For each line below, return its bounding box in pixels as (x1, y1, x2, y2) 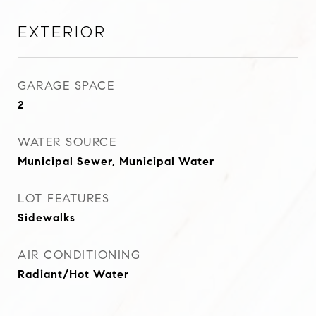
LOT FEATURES (18, 191, 109, 206)
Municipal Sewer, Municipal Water (18, 154, 214, 168)
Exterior (18, 24, 107, 41)
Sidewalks (18, 211, 75, 224)
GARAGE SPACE (18, 78, 114, 93)
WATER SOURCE (18, 135, 116, 150)
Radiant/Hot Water (18, 267, 129, 281)
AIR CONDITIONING (18, 248, 140, 262)
